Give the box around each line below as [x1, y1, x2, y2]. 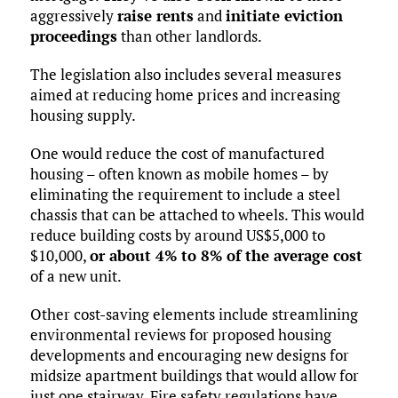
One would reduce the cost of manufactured [29, 143, 324, 164]
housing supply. [29, 105, 136, 126]
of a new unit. [29, 266, 122, 287]
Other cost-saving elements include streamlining [29, 304, 358, 325]
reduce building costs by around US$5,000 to [29, 225, 325, 246]
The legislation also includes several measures [29, 64, 341, 85]
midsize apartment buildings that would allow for [29, 365, 359, 386]
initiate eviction [225, 5, 343, 27]
